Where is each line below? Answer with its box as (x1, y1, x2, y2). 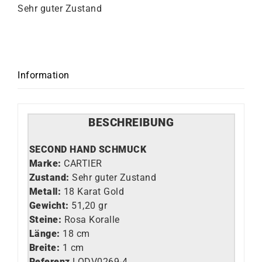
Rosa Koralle (61, 213, 120, 225)
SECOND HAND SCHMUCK (29, 143, 146, 155)
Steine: (29, 213, 61, 225)
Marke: (29, 157, 64, 169)
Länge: (29, 227, 60, 239)
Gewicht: (29, 199, 69, 211)
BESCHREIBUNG (88, 116, 174, 129)
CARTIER (64, 157, 102, 169)
